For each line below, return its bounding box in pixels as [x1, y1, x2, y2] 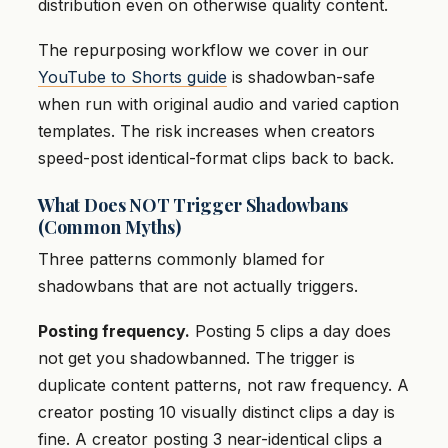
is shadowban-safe [227, 67, 375, 88]
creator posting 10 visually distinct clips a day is [38, 402, 395, 423]
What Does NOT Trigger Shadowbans [38, 193, 349, 218]
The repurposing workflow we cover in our [38, 40, 369, 61]
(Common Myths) [38, 215, 181, 240]
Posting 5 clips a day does [190, 321, 391, 342]
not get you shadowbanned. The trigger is [38, 348, 355, 369]
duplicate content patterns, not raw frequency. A [38, 375, 409, 396]
